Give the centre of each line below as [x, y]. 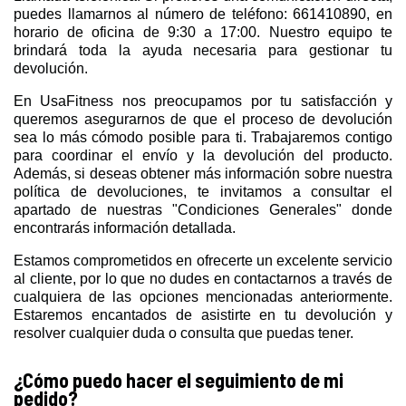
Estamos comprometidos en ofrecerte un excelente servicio [203, 260]
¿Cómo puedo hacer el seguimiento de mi [179, 379]
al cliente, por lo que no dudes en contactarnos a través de [203, 278]
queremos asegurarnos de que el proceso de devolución [203, 119]
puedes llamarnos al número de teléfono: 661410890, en [203, 14]
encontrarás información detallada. [125, 227]
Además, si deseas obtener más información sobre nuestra [203, 173]
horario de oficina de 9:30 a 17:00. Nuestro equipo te [203, 32]
